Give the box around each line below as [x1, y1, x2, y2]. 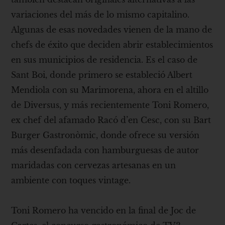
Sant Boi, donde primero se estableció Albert [11, 69, 193, 80]
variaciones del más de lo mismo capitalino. [11, 9, 190, 20]
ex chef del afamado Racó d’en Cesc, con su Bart [11, 115, 211, 125]
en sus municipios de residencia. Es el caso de [11, 54, 198, 65]
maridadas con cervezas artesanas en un [11, 160, 176, 170]
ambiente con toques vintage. [11, 175, 131, 185]
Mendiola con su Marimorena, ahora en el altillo [11, 84, 209, 95]
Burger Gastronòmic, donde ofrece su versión [11, 130, 200, 140]
